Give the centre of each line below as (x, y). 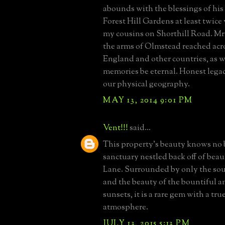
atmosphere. (126, 207)
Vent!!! (116, 128)
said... (139, 128)
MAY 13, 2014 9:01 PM (148, 100)
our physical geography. (146, 84)
